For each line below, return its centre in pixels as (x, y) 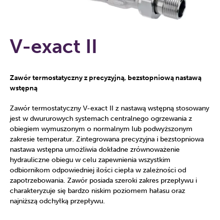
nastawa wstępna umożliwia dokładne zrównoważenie (95, 150)
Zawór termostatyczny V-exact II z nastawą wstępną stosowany (110, 108)
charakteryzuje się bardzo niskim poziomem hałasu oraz (97, 191)
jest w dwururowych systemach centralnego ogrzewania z (101, 119)
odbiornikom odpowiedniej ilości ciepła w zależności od (98, 170)
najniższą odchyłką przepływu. (57, 201)
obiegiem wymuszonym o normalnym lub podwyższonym (101, 129)
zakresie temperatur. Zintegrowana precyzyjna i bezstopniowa (107, 139)
